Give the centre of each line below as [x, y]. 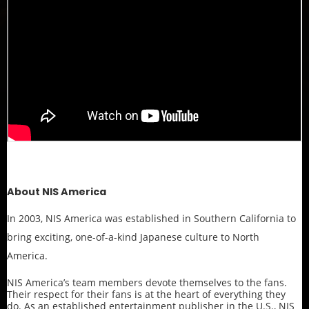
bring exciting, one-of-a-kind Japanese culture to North [133, 237]
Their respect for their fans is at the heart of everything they [146, 294]
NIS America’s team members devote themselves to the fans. [147, 282]
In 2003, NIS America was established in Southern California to [151, 218]
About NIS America [57, 191]
